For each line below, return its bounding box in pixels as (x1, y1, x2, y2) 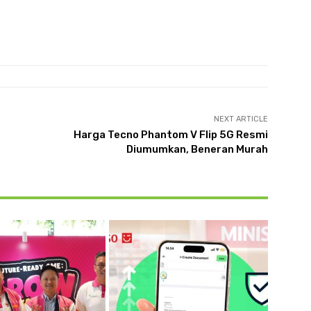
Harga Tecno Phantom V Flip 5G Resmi (73, 128, 268, 142)
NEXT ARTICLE (213, 115, 268, 124)
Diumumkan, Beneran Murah (126, 143, 268, 156)
